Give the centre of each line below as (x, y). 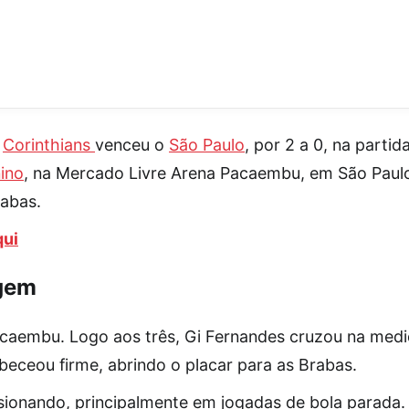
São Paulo (207, 145)
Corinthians (49, 145)
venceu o (132, 145)
